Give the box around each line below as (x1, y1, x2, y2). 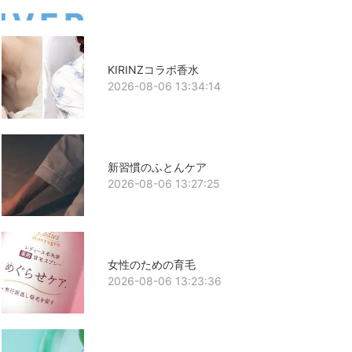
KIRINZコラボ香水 (107, 62, 199, 76)
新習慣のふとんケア (107, 159, 207, 174)
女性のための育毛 (107, 258, 196, 272)
